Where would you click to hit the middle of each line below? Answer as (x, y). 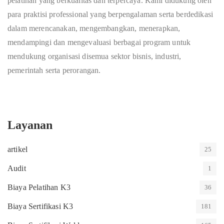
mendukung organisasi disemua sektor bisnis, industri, (94, 56)
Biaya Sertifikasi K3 (40, 206)
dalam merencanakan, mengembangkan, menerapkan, (94, 28)
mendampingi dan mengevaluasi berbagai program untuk (99, 42)
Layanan (30, 125)
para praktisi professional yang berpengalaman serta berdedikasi (110, 14)
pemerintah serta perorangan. (54, 70)
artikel (18, 149)
